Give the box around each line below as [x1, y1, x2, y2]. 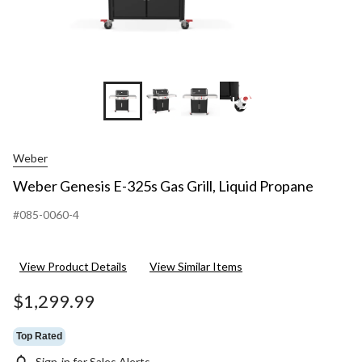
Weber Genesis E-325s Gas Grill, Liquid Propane [13, 177, 314, 196]
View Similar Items [149, 259, 242, 274]
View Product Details [19, 259, 127, 274]
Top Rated [16, 330, 62, 342]
